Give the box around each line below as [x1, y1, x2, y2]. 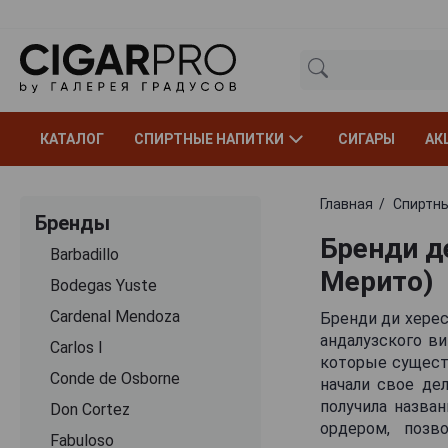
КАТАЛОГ [40, 130, 104, 147]
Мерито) [319, 264, 433, 298]
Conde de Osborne [50, 368, 180, 388]
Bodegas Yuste [50, 275, 157, 295]
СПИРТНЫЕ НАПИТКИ [134, 130, 284, 147]
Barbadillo [50, 244, 119, 264]
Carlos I [50, 337, 103, 357]
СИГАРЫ [338, 130, 395, 147]
